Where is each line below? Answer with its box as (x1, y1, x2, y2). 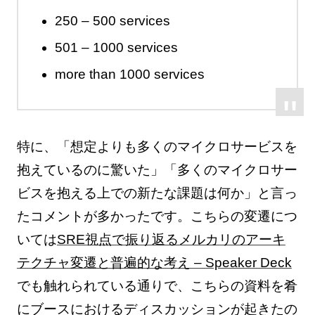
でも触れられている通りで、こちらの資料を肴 (16, 278, 297, 294)
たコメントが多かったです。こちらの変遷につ (16, 209, 297, 224)
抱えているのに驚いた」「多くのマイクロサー (16, 162, 297, 178)
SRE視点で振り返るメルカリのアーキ (56, 232, 285, 247)
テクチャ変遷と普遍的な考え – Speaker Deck (16, 255, 292, 271)
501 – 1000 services (54, 39, 178, 55)
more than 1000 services (54, 66, 205, 82)
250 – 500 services (54, 13, 170, 28)
